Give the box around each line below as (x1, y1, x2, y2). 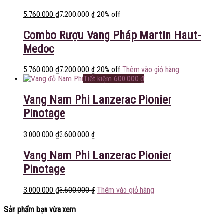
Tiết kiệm (83, 74, 112, 84)
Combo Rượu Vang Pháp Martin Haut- (23, 28, 201, 42)
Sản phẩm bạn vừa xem (4, 205, 76, 215)
